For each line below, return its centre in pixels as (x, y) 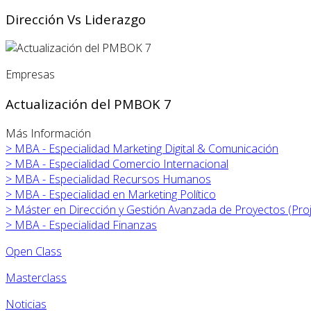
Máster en (40, 209)
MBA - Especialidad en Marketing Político (115, 194)
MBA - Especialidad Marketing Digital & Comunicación (146, 148)
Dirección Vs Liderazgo (76, 19)
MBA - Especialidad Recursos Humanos (113, 179)
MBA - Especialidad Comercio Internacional (121, 163)
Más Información (48, 133)
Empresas (30, 75)
